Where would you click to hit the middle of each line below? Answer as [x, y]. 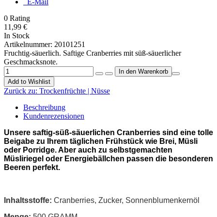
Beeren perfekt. [33, 167]
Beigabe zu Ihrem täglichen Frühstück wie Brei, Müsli [101, 141]
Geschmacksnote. [31, 62]
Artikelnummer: [29, 44]
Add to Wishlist [29, 81]
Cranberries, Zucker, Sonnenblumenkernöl [126, 200]
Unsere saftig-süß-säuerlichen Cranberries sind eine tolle [108, 132]
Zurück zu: [22, 91]
